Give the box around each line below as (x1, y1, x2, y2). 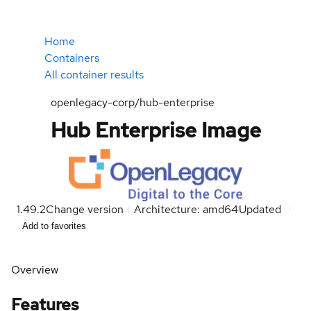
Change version (46, 202, 124, 217)
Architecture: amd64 (134, 202, 238, 217)
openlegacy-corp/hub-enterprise (50, 95, 215, 110)
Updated (239, 202, 284, 217)
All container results (44, 67, 144, 82)
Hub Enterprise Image (50, 116, 261, 144)
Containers (44, 51, 99, 65)
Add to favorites (22, 221, 86, 232)
